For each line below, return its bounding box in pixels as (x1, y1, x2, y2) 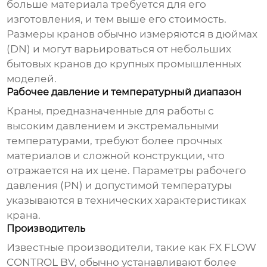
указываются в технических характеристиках (7, 194, 247, 207)
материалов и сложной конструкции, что (7, 150, 225, 162)
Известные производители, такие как (7, 241, 209, 254)
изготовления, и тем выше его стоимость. (7, 13, 227, 26)
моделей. (7, 73, 57, 85)
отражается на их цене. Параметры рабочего (7, 164, 247, 177)
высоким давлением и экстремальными (7, 120, 220, 132)
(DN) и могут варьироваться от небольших (7, 43, 232, 55)
